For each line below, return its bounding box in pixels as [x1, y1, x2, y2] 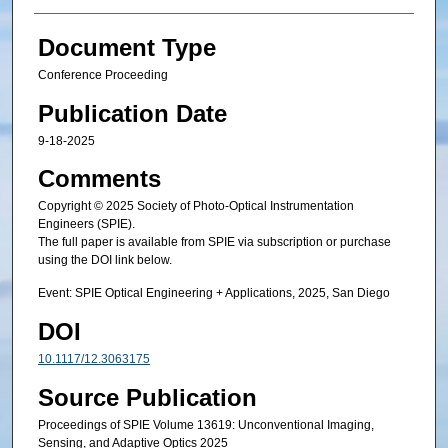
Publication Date [37, 99, 227, 127]
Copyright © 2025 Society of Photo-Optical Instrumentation [37, 199, 354, 213]
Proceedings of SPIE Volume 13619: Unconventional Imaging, [37, 418, 374, 433]
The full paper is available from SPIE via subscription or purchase [37, 235, 391, 249]
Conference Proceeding [37, 68, 168, 83]
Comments [37, 165, 161, 192]
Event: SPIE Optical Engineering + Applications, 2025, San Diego [37, 286, 390, 301]
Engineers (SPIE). [37, 217, 135, 231]
